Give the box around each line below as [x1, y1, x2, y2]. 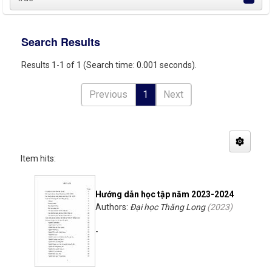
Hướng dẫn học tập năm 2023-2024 [95, 189, 234, 199]
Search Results [21, 34, 100, 50]
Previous [89, 89, 127, 100]
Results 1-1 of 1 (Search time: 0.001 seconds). [21, 60, 197, 70]
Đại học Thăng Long [130, 202, 205, 212]
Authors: [95, 202, 130, 212]
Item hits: [21, 154, 56, 163]
